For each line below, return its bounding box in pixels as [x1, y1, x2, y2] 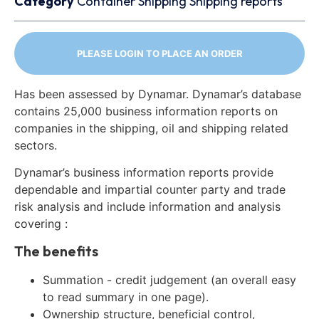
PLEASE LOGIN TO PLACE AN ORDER [76, 48, 243, 60]
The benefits [14, 241, 98, 260]
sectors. [14, 137, 57, 152]
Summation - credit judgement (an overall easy [43, 272, 296, 287]
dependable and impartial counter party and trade [14, 182, 286, 197]
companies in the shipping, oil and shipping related [14, 120, 288, 135]
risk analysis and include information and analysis [14, 199, 281, 214]
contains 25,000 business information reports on [14, 103, 278, 118]
